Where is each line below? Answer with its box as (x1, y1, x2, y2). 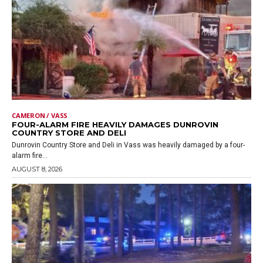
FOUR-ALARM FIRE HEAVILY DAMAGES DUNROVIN (12, 120, 218, 130)
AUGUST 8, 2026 (12, 165, 62, 174)
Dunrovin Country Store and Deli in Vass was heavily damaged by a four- (12, 141, 245, 150)
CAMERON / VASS (12, 111, 68, 120)
